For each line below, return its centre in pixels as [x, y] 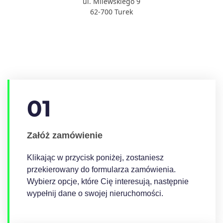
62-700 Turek [111, 12]
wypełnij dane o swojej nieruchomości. [95, 193]
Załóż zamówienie [65, 135]
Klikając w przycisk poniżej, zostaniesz [95, 158]
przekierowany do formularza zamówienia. [101, 169]
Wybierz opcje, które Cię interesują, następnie [108, 181]
